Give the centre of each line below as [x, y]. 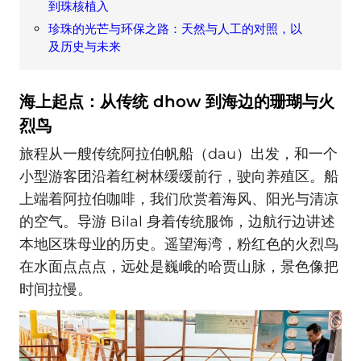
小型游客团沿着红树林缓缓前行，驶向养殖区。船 [179, 177]
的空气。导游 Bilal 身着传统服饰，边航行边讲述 [177, 222]
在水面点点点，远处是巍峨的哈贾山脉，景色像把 [179, 267]
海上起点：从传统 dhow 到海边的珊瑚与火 [177, 101]
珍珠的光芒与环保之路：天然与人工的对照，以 [175, 28]
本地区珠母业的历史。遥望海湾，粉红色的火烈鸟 [179, 245]
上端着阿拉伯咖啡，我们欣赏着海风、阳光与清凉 [179, 199]
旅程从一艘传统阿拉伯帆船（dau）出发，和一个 [178, 154]
